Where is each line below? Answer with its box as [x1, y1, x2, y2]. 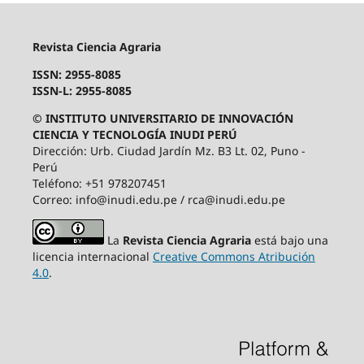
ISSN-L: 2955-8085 [32, 83, 132, 99]
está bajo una [253, 232, 328, 249]
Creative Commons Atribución [152, 249, 315, 265]
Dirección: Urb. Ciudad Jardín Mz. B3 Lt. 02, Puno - [32, 143, 305, 159]
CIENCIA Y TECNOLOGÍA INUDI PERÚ [32, 127, 237, 143]
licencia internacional [32, 249, 153, 265]
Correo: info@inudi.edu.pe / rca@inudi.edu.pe [32, 192, 285, 208]
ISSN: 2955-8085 [32, 67, 121, 83]
